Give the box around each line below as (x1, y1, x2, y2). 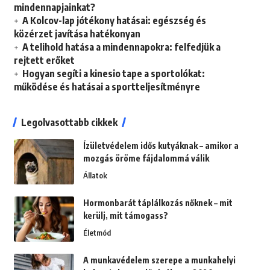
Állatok (83, 171, 107, 181)
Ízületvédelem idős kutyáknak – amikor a (83, 140, 239, 151)
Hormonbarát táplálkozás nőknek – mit (83, 198, 233, 209)
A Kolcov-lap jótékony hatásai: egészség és (22, 14, 206, 27)
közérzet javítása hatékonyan (13, 28, 140, 40)
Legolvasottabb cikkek (20, 116, 118, 129)
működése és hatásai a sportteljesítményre (13, 81, 200, 93)
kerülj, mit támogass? (83, 210, 168, 221)
